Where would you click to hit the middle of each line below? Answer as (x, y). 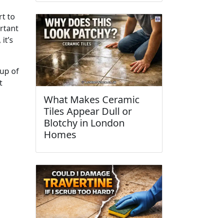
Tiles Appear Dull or (88, 111)
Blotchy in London (84, 123)
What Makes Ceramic (92, 100)
